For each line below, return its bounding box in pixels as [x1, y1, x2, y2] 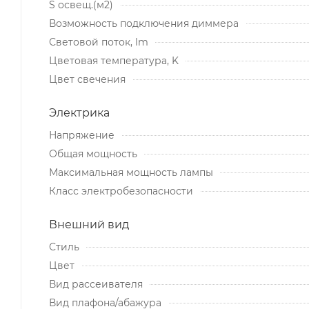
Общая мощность [49, 147, 137, 160]
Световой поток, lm [49, 35, 148, 48]
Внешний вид [49, 217, 129, 231]
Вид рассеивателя [49, 277, 143, 290]
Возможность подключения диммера [49, 17, 239, 30]
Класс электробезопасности [49, 184, 193, 197]
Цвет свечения [49, 72, 126, 86]
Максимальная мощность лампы [49, 166, 213, 179]
